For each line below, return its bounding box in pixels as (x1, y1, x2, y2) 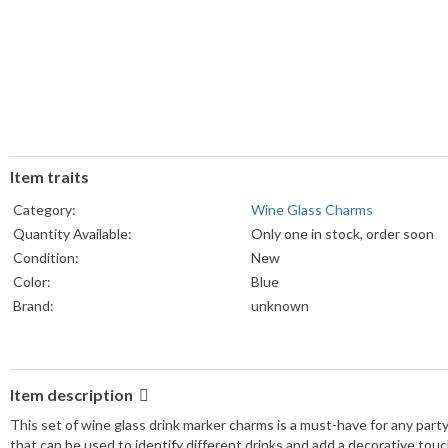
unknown (251, 297, 309, 315)
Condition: (13, 249, 79, 267)
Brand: (13, 297, 54, 315)
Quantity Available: (13, 225, 132, 243)
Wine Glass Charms (251, 201, 373, 219)
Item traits (10, 167, 89, 187)
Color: (13, 273, 51, 291)
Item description (10, 385, 136, 405)
